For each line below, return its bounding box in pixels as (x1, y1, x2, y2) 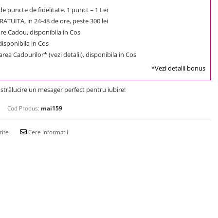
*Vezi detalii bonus (151, 63, 205, 73)
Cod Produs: (7, 104, 39, 112)
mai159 (41, 104, 62, 112)
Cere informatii (27, 127, 68, 136)
